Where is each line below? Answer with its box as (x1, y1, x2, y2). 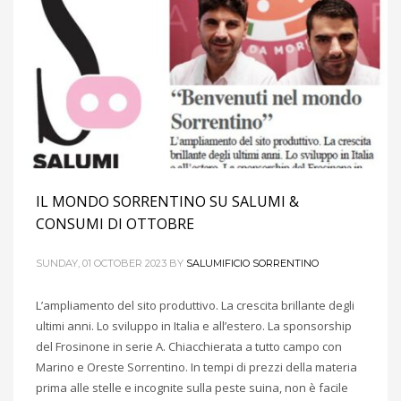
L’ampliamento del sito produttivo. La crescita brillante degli (36, 296, 354, 313)
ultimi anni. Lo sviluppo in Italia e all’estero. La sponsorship (36, 317, 352, 334)
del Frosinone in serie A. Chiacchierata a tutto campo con (36, 337, 342, 354)
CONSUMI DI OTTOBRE (36, 213, 194, 234)
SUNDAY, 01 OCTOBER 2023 (36, 256, 166, 269)
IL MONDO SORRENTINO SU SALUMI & (36, 191, 299, 211)
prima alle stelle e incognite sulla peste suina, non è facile (36, 379, 348, 396)
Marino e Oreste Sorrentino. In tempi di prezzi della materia (36, 358, 357, 375)
